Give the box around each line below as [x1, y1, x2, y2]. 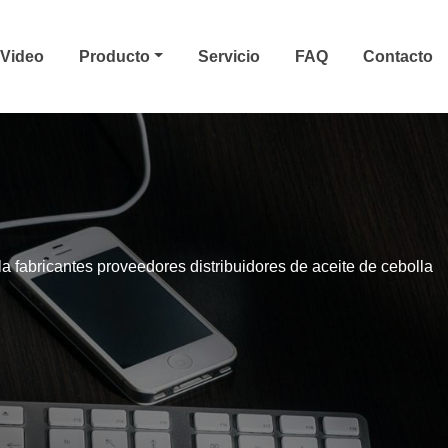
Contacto [363, 47, 433, 65]
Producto [79, 47, 155, 65]
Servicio [198, 47, 260, 65]
